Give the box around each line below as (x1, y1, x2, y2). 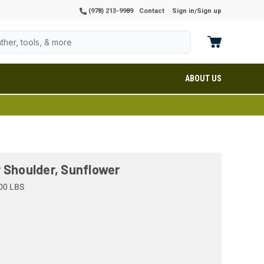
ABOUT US (185, 74, 222, 83)
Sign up (197, 7, 222, 15)
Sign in (172, 7, 194, 15)
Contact (139, 7, 164, 15)
